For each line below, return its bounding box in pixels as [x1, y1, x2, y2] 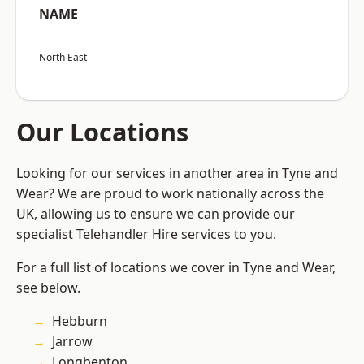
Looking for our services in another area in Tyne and [16, 164, 338, 183]
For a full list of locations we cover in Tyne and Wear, [16, 258, 336, 277]
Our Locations [16, 115, 188, 149]
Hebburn [52, 312, 107, 331]
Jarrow [52, 332, 93, 351]
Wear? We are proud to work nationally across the [16, 184, 324, 203]
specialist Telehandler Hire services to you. [16, 225, 276, 244]
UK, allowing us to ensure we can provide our [16, 205, 295, 223]
